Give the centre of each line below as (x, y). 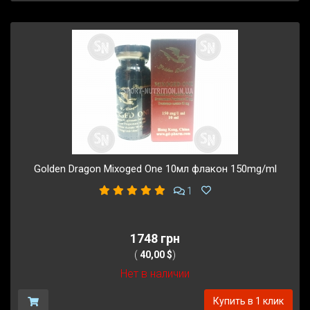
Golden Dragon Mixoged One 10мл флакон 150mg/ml (155, 169)
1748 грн (155, 239)
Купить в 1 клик (248, 301)
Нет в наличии (155, 274)
